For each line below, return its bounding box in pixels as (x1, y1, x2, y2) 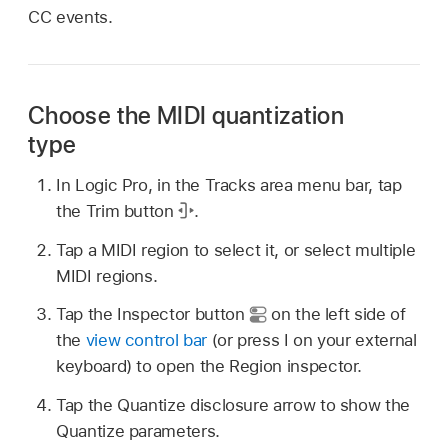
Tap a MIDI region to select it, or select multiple (56, 239, 416, 260)
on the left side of (266, 304, 406, 325)
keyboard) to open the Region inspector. (56, 356, 363, 377)
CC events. (28, 7, 113, 28)
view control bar (85, 330, 207, 351)
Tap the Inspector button (56, 304, 250, 325)
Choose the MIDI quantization (28, 101, 345, 131)
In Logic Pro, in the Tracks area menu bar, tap (56, 174, 402, 195)
